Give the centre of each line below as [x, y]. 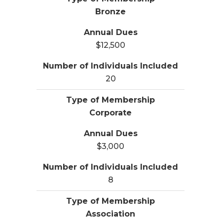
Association [110, 214]
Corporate [110, 113]
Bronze [110, 12]
